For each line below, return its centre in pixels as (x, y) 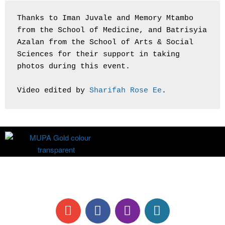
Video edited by (53, 90)
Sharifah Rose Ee (126, 90)
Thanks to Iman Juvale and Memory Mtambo (105, 18)
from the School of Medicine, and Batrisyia (112, 30)
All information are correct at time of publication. (113, 177)
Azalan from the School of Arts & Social (105, 42)
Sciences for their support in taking (98, 54)
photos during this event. (74, 66)
